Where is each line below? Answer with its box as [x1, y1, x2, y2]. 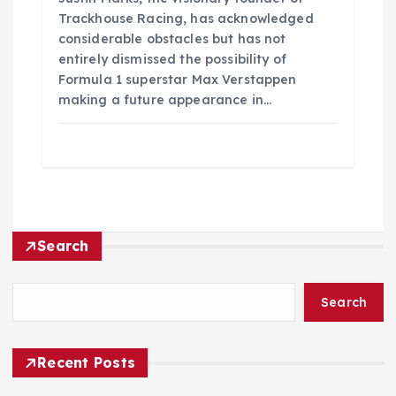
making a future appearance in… [57, 91, 271, 108]
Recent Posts [37, 354, 136, 372]
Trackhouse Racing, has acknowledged [57, 10, 314, 27]
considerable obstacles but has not [57, 30, 286, 47]
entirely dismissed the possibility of [57, 50, 286, 67]
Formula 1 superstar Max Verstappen [57, 71, 297, 88]
